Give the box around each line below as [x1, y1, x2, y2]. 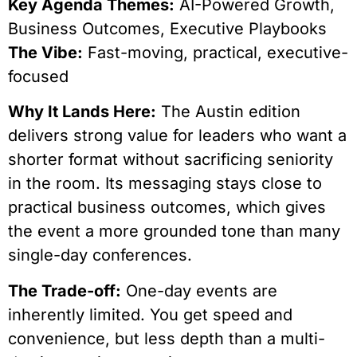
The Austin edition [156, 102, 300, 122]
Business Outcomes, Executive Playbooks [8, 18, 327, 38]
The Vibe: [8, 42, 83, 62]
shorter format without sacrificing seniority [8, 150, 333, 170]
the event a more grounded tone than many [8, 222, 340, 241]
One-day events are [121, 280, 277, 300]
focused [8, 66, 69, 86]
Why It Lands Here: [8, 102, 156, 122]
